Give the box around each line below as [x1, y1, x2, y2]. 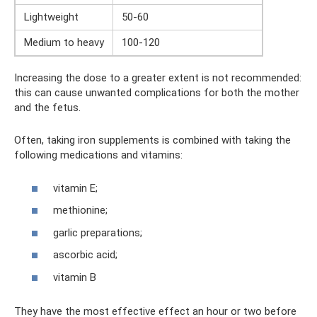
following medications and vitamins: [14, 149, 183, 162]
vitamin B [53, 270, 96, 284]
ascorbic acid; [53, 248, 117, 262]
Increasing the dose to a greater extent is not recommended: [14, 71, 301, 85]
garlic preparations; [53, 226, 142, 239]
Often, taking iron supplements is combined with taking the [14, 134, 291, 147]
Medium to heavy [24, 36, 104, 50]
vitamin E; [53, 181, 98, 195]
